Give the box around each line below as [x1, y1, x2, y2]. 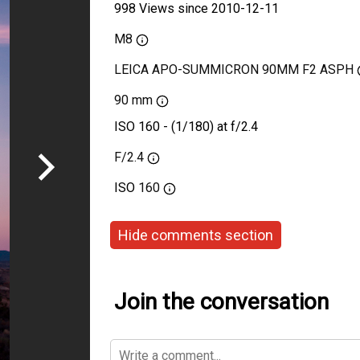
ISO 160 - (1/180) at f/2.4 [114, 119, 258, 134]
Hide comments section [118, 226, 273, 243]
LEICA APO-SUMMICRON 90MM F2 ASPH [114, 62, 354, 77]
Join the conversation [114, 288, 329, 315]
